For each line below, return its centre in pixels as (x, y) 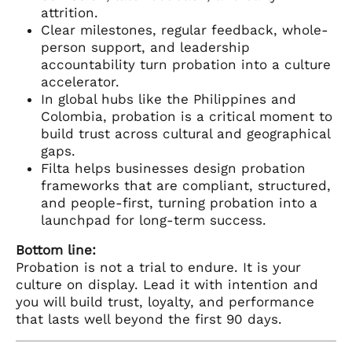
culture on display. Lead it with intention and (167, 284)
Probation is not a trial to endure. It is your (158, 267)
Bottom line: (56, 249)
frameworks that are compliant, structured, (186, 185)
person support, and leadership (145, 47)
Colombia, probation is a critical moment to (187, 116)
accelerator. (80, 81)
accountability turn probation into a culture (186, 64)
